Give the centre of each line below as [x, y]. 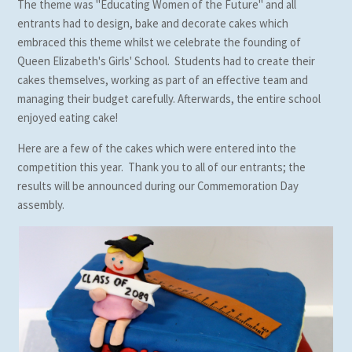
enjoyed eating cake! [68, 118]
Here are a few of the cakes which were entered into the [157, 148]
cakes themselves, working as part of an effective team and [163, 80]
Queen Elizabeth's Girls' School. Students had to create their [167, 61]
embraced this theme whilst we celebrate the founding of [159, 42]
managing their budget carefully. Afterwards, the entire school [169, 99]
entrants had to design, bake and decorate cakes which [153, 24]
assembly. [41, 205]
